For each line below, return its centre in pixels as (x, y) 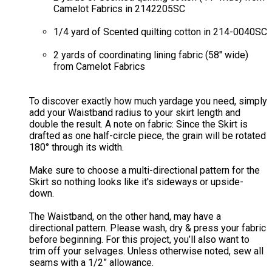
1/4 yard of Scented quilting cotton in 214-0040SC (160, 32)
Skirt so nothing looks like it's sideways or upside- (136, 182)
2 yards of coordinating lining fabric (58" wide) (151, 55)
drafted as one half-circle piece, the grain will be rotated (148, 136)
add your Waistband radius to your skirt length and (135, 113)
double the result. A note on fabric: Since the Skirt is (138, 124)
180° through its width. (76, 148)
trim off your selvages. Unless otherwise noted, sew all (146, 251)
